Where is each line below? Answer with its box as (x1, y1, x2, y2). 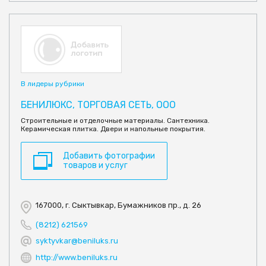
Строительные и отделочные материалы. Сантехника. (21, 116, 210, 125)
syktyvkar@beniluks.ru (36, 236, 118, 246)
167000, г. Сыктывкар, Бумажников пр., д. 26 (36, 201, 201, 210)
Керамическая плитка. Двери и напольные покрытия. (21, 125, 205, 134)
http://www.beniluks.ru (36, 253, 118, 262)
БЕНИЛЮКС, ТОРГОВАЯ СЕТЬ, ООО (21, 99, 176, 111)
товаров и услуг (63, 160, 128, 171)
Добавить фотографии (63, 151, 155, 161)
